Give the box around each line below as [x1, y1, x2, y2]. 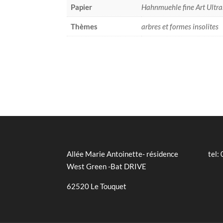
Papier [71, 2, 93, 12]
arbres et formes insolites [141, 22, 219, 31]
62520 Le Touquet [67, 182, 127, 191]
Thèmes [71, 22, 98, 31]
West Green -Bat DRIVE [67, 162, 147, 171]
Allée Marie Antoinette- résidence [67, 149, 179, 159]
